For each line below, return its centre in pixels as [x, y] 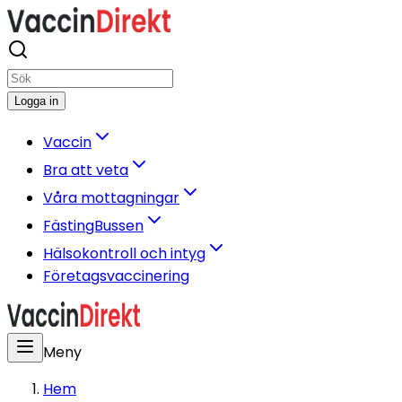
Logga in [36, 101]
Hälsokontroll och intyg [124, 253]
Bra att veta [86, 170]
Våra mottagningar [111, 198]
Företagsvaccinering [116, 276]
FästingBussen [93, 226]
